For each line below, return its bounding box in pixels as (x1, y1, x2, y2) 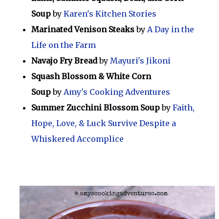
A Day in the (147, 24, 194, 35)
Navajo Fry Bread (31, 56, 97, 66)
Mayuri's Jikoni (110, 56, 171, 66)
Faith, (173, 103, 195, 113)
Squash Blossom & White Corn (31, 71, 151, 82)
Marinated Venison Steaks (31, 24, 134, 35)
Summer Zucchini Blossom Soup (31, 103, 160, 113)
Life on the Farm (31, 40, 96, 50)
